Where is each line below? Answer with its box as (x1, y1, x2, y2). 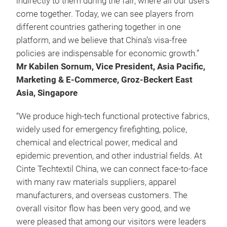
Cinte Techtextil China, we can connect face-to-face (16, 164, 208, 174)
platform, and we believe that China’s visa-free (16, 35, 187, 45)
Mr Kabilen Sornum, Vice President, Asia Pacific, (16, 61, 205, 71)
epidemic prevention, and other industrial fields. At (16, 150, 202, 161)
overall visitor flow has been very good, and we (16, 203, 191, 213)
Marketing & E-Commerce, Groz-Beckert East (16, 74, 193, 85)
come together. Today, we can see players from (16, 9, 194, 19)
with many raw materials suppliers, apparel (16, 177, 176, 187)
